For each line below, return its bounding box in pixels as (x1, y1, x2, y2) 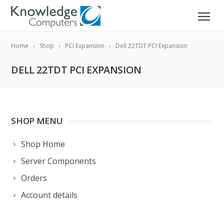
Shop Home (21, 138, 65, 149)
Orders (21, 172, 47, 183)
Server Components (21, 155, 96, 166)
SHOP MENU (11, 115, 63, 126)
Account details (21, 189, 78, 200)
